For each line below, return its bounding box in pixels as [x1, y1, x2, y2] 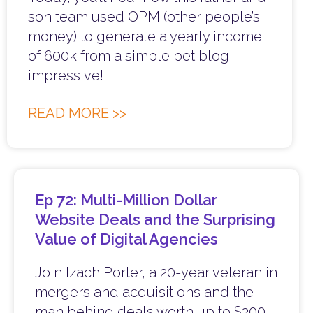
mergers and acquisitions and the [35, 284, 254, 301]
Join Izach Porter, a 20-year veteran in [35, 264, 277, 282]
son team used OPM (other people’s [28, 8, 260, 26]
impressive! [28, 67, 103, 85]
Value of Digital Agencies [35, 230, 218, 249]
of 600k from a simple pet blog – [28, 48, 240, 65]
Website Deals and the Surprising [35, 210, 275, 229]
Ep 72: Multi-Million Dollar [35, 191, 217, 210]
